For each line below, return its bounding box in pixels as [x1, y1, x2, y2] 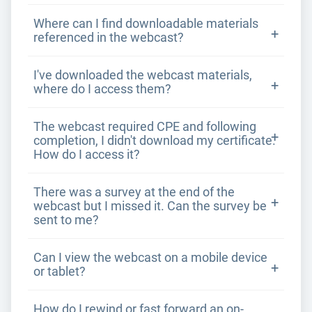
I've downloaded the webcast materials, [33, 68, 252, 82]
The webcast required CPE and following [33, 120, 256, 134]
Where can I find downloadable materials [33, 17, 258, 31]
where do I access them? [33, 82, 171, 96]
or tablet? [33, 265, 86, 279]
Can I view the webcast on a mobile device [33, 251, 267, 265]
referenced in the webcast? [33, 31, 184, 45]
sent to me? [33, 213, 99, 227]
